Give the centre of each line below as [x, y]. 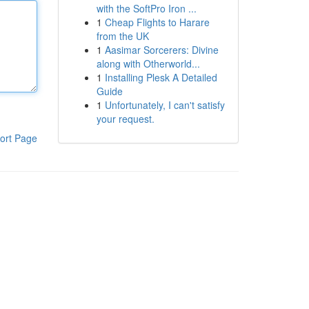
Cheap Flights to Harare [157, 22]
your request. [125, 119]
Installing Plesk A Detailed [161, 77]
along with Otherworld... [148, 63]
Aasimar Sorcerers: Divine [161, 50]
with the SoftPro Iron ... [146, 8]
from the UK [122, 36]
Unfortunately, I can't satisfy [165, 105]
